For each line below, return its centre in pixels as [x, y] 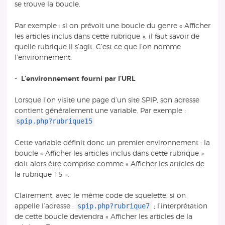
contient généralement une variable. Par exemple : [100, 110]
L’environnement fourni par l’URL [78, 79]
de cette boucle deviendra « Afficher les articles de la [103, 217]
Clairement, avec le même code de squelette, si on [100, 196]
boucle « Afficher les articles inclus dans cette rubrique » [109, 153]
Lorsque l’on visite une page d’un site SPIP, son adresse [107, 100]
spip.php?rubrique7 [114, 206]
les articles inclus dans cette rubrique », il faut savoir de [107, 36]
